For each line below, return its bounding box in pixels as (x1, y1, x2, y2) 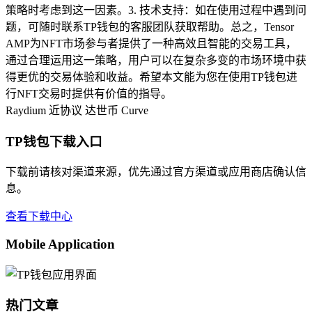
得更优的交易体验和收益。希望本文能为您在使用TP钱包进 (6, 70, 297, 83)
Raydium (6, 104, 46, 116)
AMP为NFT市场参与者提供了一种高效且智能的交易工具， (6, 37, 297, 49)
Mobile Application (6, 236, 115, 251)
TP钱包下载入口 (6, 134, 102, 149)
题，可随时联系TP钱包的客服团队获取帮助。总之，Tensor (6, 20, 294, 33)
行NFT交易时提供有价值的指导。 (6, 87, 172, 100)
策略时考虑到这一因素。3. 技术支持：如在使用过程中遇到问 (6, 3, 306, 16)
